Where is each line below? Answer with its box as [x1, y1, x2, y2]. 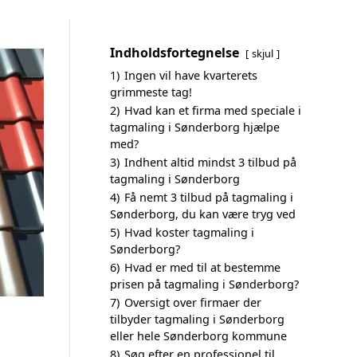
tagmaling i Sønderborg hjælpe [110, 120, 280, 135]
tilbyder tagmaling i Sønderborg [110, 312, 284, 327]
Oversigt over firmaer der [124, 295, 261, 310]
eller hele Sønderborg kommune [110, 328, 287, 343]
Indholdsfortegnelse [110, 44, 239, 61]
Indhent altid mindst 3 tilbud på [124, 155, 296, 170]
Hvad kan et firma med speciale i [124, 103, 301, 118]
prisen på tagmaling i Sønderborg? [110, 277, 299, 292]
